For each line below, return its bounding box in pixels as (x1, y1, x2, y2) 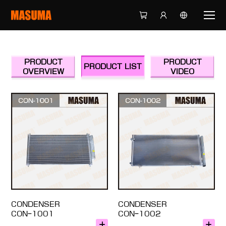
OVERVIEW (23, 68, 65, 75)
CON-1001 (11, 210, 54, 217)
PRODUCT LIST (84, 63, 142, 70)
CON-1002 (118, 210, 161, 217)
